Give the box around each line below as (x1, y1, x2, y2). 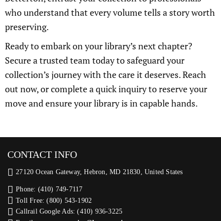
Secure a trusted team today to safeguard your (5, 54, 184, 66)
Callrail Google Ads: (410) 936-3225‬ (16, 208, 123, 216)
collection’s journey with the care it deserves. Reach (5, 69, 206, 80)
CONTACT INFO (7, 149, 77, 160)
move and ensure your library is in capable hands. (5, 97, 198, 109)
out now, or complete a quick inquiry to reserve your (5, 83, 207, 95)
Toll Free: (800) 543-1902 (16, 196, 92, 204)
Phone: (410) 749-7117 (16, 185, 83, 193)
